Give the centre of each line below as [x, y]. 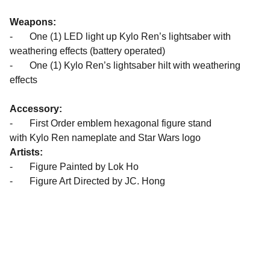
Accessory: [36, 109]
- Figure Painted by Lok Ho [74, 167]
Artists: [26, 152]
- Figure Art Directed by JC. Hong [87, 181]
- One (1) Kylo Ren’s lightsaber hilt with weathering [125, 65]
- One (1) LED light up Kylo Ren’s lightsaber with [120, 36]
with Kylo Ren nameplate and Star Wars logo [105, 138]
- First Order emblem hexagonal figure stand [111, 123]
